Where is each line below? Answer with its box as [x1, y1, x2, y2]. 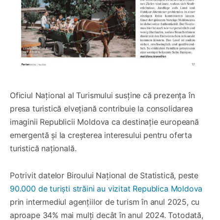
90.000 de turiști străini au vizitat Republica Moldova [10, 183, 203, 193]
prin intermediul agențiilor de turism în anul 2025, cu [10, 196, 200, 207]
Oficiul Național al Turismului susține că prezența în [10, 90, 195, 100]
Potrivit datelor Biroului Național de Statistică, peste [10, 170, 199, 180]
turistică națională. [10, 143, 77, 153]
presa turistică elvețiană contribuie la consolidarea [10, 103, 193, 113]
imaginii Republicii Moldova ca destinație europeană [10, 116, 199, 127]
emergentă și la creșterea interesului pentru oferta [10, 130, 192, 140]
